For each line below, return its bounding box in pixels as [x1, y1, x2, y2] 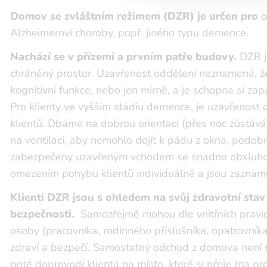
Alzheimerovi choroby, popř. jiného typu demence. [10, 26, 252, 41]
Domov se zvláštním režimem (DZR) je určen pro [10, 9, 258, 24]
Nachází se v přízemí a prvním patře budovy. [10, 49, 237, 64]
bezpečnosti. [10, 207, 74, 222]
